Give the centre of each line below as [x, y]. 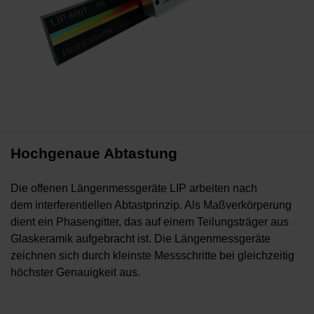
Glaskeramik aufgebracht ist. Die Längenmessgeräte [141, 239]
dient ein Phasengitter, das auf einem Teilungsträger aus [150, 222]
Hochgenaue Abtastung [94, 153]
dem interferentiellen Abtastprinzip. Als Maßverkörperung [151, 205]
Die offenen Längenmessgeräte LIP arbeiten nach [134, 189]
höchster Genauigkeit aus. [75, 273]
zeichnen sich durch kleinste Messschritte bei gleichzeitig [152, 256]
